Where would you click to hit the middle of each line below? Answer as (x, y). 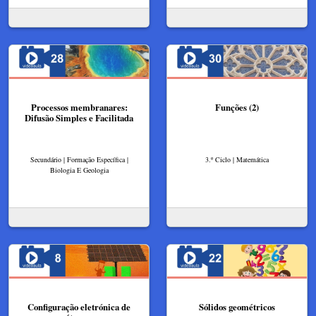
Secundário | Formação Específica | (79, 159)
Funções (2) (237, 107)
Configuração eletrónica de (79, 306)
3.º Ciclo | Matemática (237, 159)
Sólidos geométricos (237, 306)
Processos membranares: (79, 107)
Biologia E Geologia (79, 170)
